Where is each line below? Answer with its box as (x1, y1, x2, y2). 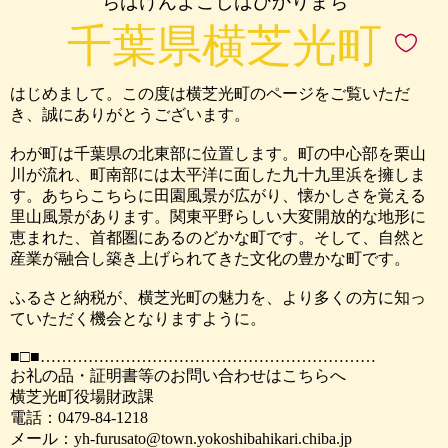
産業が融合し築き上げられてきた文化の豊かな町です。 (10, 250, 410, 267)
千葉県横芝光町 (66, 21, 382, 71)
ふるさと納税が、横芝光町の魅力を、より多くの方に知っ (10, 289, 426, 306)
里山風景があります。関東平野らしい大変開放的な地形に (10, 208, 426, 225)
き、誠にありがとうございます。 (10, 106, 250, 123)
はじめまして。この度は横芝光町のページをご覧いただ (10, 85, 410, 102)
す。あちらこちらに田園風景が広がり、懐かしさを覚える (10, 187, 426, 204)
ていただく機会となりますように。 (10, 310, 266, 327)
